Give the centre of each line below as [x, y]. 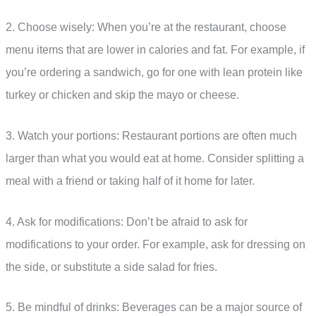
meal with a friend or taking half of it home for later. [130, 181]
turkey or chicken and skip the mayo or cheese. [122, 95]
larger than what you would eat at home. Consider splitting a [155, 158]
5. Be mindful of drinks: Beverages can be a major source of [154, 308]
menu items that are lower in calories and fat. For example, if [155, 50]
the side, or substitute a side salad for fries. [111, 267]
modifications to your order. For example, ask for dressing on [156, 244]
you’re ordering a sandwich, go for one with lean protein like [154, 73]
